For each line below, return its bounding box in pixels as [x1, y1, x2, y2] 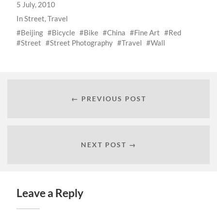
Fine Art [134, 28, 160, 37]
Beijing [20, 28, 43, 37]
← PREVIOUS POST [71, 94, 146, 103]
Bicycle [51, 28, 75, 37]
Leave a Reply [16, 186, 83, 200]
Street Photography [49, 38, 113, 47]
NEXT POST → [80, 140, 137, 149]
